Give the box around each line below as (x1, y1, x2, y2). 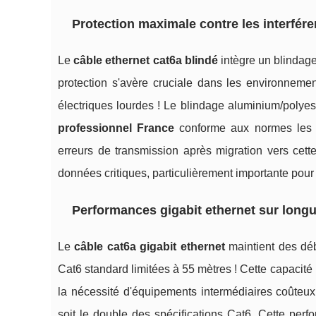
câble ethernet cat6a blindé (73, 54, 218, 67)
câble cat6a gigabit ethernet (74, 241, 225, 253)
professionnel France (58, 122, 175, 135)
